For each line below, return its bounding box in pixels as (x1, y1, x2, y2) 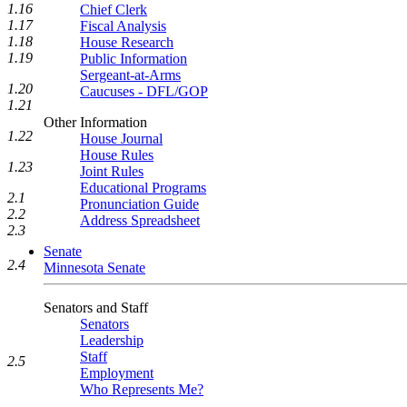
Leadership (80, 333, 144, 348)
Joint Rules (80, 164, 144, 179)
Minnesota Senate (44, 260, 145, 275)
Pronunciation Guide (80, 196, 199, 212)
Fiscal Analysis (80, 18, 166, 34)
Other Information (44, 114, 147, 130)
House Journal (80, 131, 163, 146)
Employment (80, 365, 154, 381)
